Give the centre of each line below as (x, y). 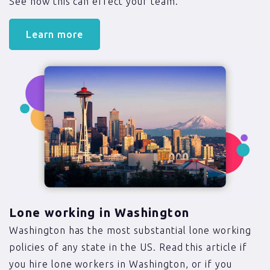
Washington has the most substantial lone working (130, 230)
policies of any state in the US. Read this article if (128, 247)
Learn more (55, 34)
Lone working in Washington (99, 212)
